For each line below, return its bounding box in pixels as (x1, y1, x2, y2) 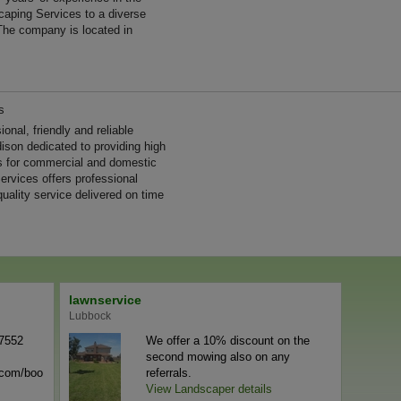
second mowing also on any (146, 350, 290, 363)
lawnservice (69, 293, 141, 307)
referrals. (146, 366, 192, 380)
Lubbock (69, 310, 111, 322)
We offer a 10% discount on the (146, 334, 310, 347)
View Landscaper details (146, 382, 272, 396)
